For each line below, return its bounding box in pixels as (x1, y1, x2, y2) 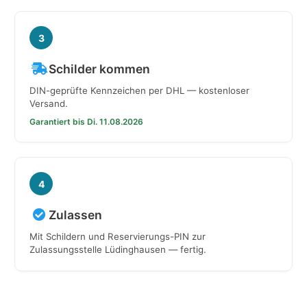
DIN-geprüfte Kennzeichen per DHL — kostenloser (29, 84, 249, 96)
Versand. (29, 97, 68, 109)
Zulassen (49, 207, 102, 222)
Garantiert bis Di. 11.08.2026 (29, 116, 143, 127)
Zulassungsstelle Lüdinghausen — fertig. (29, 243, 206, 255)
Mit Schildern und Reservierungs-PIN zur (29, 230, 206, 242)
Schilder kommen (49, 61, 150, 76)
